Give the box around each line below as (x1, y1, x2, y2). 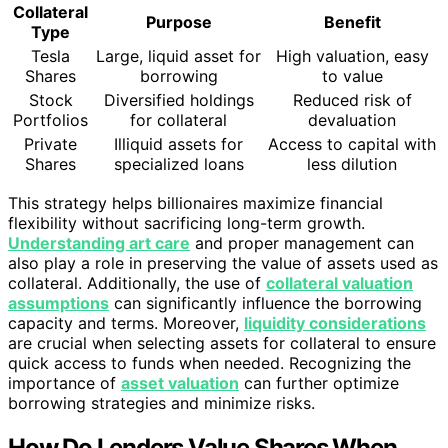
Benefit (323, 11, 381, 32)
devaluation (308, 109, 396, 130)
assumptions (8, 292, 109, 313)
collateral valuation (266, 272, 413, 293)
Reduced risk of (292, 89, 412, 110)
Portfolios (13, 109, 88, 130)
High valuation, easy (275, 45, 429, 66)
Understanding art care (8, 232, 190, 253)
